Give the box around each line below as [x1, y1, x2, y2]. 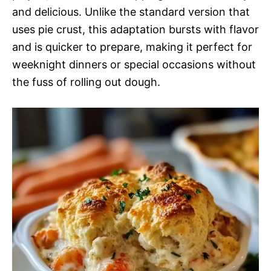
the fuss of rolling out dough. [12, 76, 160, 88]
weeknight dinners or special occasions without [12, 58, 256, 71]
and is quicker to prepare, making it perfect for [12, 41, 252, 53]
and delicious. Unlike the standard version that [12, 5, 250, 18]
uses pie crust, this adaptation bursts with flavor [12, 23, 259, 36]
